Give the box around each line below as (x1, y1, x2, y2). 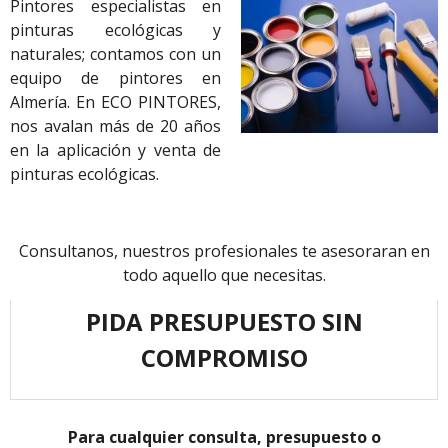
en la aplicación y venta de (10, 139, 221, 162)
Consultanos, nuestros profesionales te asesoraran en (18, 239, 430, 262)
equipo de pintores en (10, 67, 221, 90)
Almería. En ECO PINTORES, (10, 91, 221, 114)
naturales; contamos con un (10, 43, 221, 66)
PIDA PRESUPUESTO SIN (85, 304, 363, 338)
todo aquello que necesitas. (122, 263, 326, 286)
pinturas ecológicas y (10, 19, 221, 42)
